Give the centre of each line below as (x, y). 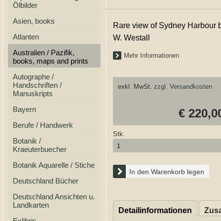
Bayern (24, 109)
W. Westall (131, 38)
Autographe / (33, 77)
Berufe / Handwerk (43, 125)
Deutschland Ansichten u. (54, 197)
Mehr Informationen (151, 55)
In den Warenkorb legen (167, 171)
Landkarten (31, 205)
